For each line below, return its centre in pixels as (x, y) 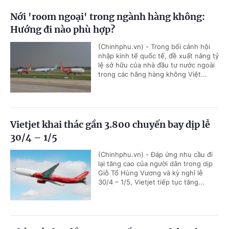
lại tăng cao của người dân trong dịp (155, 164)
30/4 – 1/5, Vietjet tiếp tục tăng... (151, 182)
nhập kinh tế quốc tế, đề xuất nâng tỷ (158, 56)
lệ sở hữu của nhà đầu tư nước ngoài (156, 65)
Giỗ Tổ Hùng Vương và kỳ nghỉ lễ (151, 173)
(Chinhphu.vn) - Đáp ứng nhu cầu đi (155, 155)
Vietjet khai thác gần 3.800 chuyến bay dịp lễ (110, 125)
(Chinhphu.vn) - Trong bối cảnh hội (154, 47)
